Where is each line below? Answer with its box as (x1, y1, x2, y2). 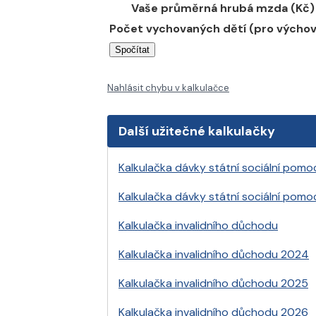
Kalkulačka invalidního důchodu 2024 (119, 247, 309, 262)
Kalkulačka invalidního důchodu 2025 (119, 276, 308, 291)
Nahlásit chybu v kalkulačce (107, 81, 229, 94)
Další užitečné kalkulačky (119, 122, 275, 140)
